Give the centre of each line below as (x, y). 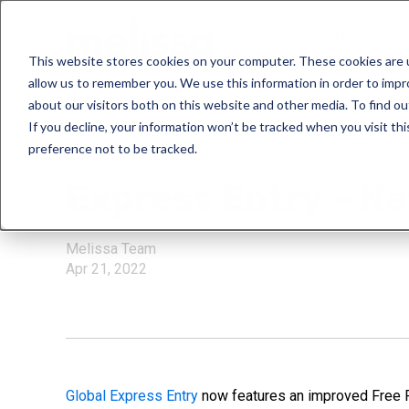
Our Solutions (325, 37)
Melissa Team (111, 249)
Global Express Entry (132, 396)
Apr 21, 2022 (106, 269)
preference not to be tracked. (112, 148)
